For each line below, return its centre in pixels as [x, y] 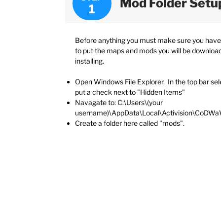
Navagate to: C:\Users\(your [119, 102]
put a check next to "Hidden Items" [130, 92]
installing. [90, 61]
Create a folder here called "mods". [130, 123]
